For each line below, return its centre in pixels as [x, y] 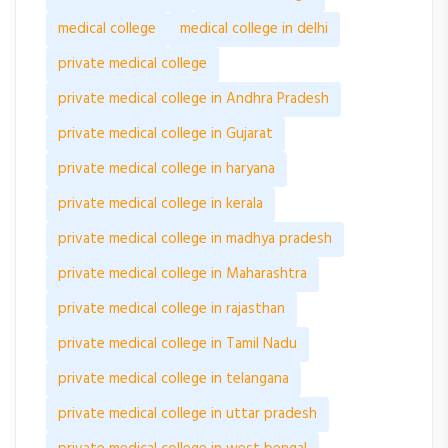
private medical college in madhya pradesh [195, 239]
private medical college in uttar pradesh [187, 414]
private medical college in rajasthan [171, 309]
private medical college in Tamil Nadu [177, 344]
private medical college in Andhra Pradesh [193, 99]
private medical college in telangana [173, 379]
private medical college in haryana [166, 169]
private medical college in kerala [160, 204]
